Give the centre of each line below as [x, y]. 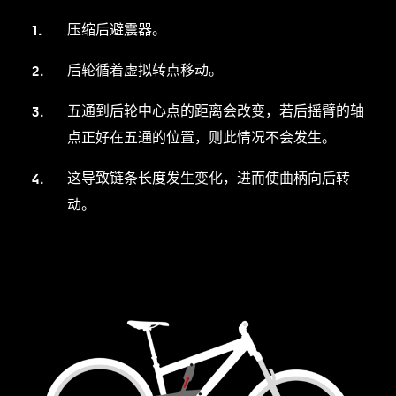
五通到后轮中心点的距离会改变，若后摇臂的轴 [215, 110]
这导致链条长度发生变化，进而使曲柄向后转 [208, 177]
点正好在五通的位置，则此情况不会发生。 [201, 137]
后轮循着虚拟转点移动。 [145, 69]
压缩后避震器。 [116, 29]
